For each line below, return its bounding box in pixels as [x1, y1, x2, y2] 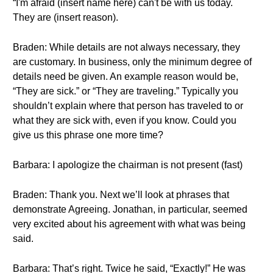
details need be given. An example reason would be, [13, 71, 238, 82]
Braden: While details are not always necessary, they [13, 42, 240, 52]
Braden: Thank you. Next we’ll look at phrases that [13, 190, 229, 200]
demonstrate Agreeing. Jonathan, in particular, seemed [13, 204, 247, 214]
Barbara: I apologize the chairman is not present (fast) [13, 160, 243, 170]
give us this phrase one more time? [13, 130, 163, 140]
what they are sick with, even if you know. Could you [13, 115, 236, 126]
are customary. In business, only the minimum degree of [13, 57, 252, 67]
